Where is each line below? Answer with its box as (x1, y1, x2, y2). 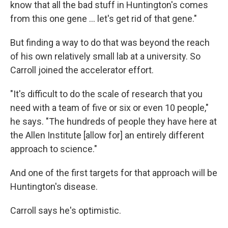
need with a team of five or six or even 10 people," (10, 102, 209, 113)
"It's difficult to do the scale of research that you (10, 89, 203, 99)
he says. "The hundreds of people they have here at (10, 116, 217, 127)
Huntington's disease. (10, 181, 98, 192)
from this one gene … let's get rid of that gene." (10, 13, 197, 24)
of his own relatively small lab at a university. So (10, 51, 201, 62)
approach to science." (10, 144, 97, 154)
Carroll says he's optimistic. (10, 205, 121, 216)
